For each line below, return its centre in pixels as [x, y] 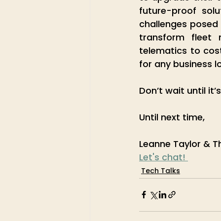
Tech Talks [161, 170]
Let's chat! [164, 157]
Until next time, [172, 117]
